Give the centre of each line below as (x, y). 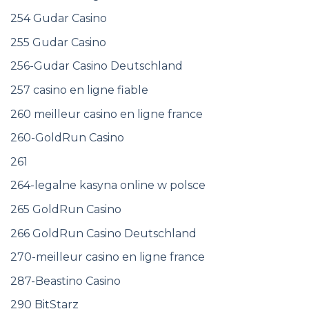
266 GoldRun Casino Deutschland (103, 233)
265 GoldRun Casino (66, 209)
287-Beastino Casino (66, 281)
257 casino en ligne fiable (79, 90)
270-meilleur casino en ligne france (108, 257)
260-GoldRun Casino (67, 138)
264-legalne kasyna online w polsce (108, 186)
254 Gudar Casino (59, 19)
